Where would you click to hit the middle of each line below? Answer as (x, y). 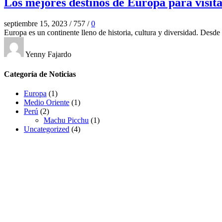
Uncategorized (47, 129)
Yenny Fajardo (48, 55)
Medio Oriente (47, 102)
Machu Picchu (66, 120)
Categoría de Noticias (40, 74)
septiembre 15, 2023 (36, 24)
